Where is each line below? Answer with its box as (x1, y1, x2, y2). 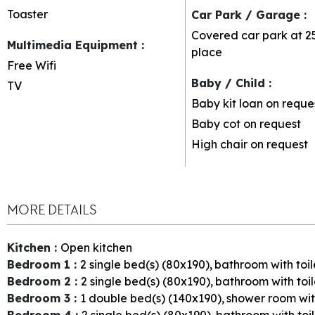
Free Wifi (7, 58, 56, 72)
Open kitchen (60, 240, 132, 255)
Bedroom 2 (7, 274, 75, 288)
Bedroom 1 (7, 257, 74, 271)
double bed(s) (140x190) (89, 290, 221, 305)
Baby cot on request (191, 116, 304, 131)
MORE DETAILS (7, 200, 96, 219)
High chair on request (191, 136, 311, 151)
